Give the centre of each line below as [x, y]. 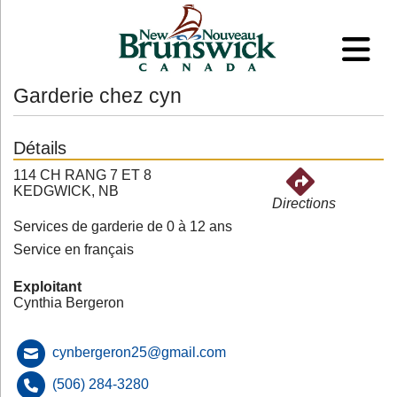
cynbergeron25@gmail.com [139, 353]
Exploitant [47, 287]
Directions [304, 203]
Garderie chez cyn [97, 96]
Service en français [74, 249]
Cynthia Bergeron [69, 303]
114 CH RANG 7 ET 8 [82, 175]
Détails [40, 148]
